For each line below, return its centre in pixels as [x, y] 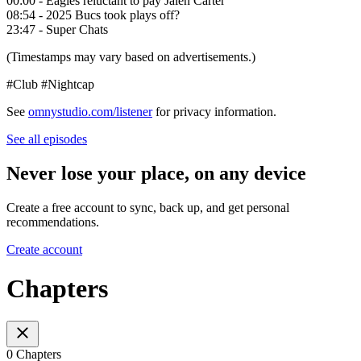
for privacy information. [214, 111]
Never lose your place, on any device [156, 173]
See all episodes [47, 139]
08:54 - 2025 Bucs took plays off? [93, 15]
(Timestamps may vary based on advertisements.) [131, 56]
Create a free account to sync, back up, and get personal [148, 207]
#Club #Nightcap [50, 84]
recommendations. [53, 222]
